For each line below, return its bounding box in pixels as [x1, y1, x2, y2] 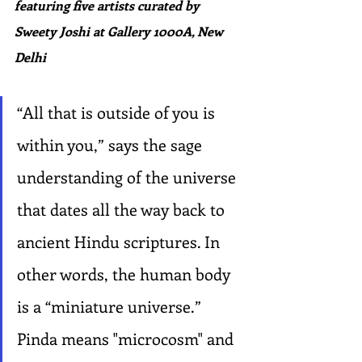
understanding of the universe [17, 166, 240, 187]
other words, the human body [17, 263, 234, 284]
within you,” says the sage [17, 133, 206, 155]
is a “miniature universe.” [17, 295, 205, 317]
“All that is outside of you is [17, 101, 219, 123]
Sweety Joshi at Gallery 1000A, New [15, 23, 226, 40]
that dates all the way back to [17, 198, 229, 220]
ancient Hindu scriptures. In [17, 230, 224, 252]
